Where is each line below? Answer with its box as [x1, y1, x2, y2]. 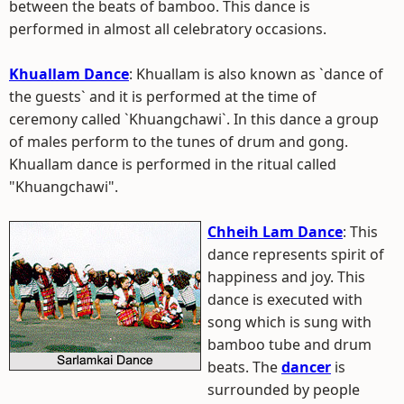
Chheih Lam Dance [207, 222, 343, 242]
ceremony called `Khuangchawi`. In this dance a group [9, 109, 379, 129]
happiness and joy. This [207, 267, 365, 287]
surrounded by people [207, 380, 360, 399]
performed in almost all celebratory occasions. [9, 19, 326, 39]
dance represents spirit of [207, 244, 384, 264]
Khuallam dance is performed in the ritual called [9, 154, 336, 174]
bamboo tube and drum [207, 335, 372, 354]
